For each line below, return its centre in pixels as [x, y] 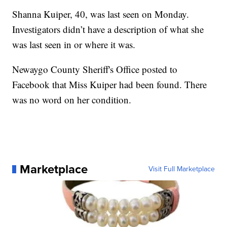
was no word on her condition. [72, 100]
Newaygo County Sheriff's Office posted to [95, 69]
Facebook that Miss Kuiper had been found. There [110, 85]
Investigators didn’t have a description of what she [108, 29]
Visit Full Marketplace [181, 169]
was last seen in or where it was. [74, 45]
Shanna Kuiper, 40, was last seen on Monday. [101, 14]
